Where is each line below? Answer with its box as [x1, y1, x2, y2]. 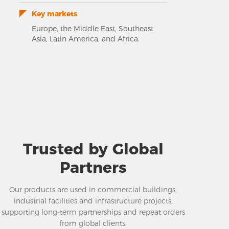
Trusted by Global [22, 139, 164, 158]
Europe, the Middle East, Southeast [32, 24, 153, 33]
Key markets [32, 9, 77, 18]
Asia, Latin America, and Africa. [32, 34, 140, 43]
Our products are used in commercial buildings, [9, 185, 177, 194]
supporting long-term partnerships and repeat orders [1, 207, 185, 217]
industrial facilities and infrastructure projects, [13, 196, 173, 205]
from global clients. [59, 218, 127, 228]
